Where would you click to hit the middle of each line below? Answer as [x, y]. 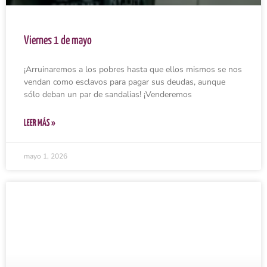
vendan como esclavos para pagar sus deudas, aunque [125, 82]
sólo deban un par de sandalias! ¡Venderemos [108, 94]
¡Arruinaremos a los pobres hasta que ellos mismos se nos [133, 69]
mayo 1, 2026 [46, 156]
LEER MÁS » [40, 123]
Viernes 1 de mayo [58, 41]
